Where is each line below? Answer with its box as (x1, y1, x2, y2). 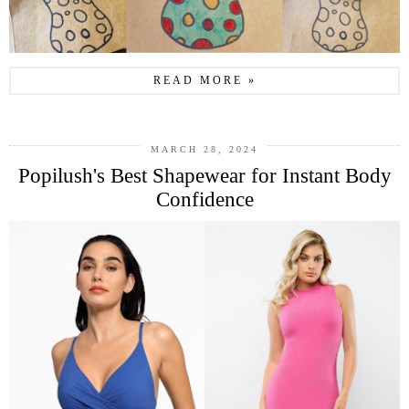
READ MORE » (152, 74, 257, 88)
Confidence (155, 188, 254, 212)
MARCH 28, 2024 (151, 144, 258, 155)
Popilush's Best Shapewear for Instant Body (17, 164, 392, 188)
